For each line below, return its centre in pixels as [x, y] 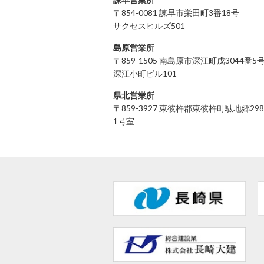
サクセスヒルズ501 [149, 26]
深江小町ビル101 [145, 73]
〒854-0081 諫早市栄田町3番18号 [176, 13]
